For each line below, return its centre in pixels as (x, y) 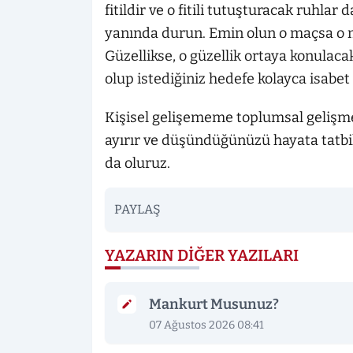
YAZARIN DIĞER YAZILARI (202, 256)
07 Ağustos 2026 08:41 (206, 325)
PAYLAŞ (137, 210)
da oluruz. (137, 163)
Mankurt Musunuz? (214, 305)
